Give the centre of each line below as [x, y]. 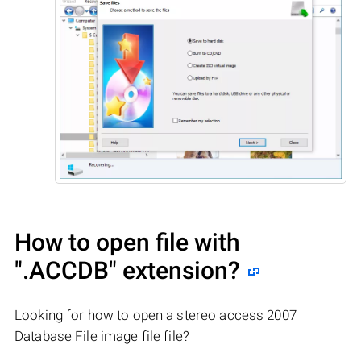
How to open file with [127, 242]
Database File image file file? [102, 336]
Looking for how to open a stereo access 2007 [156, 315]
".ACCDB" [66, 270]
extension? [178, 270]
